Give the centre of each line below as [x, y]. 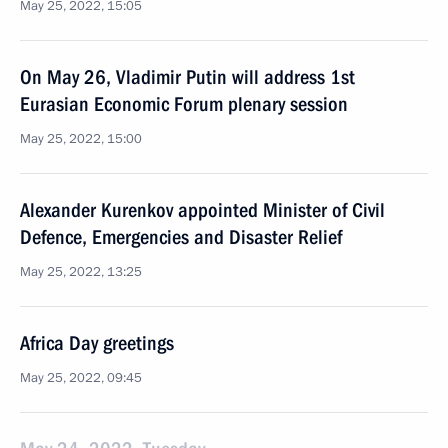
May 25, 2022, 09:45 [81, 378]
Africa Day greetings [97, 343]
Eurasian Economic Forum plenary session [184, 104]
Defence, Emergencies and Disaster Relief [181, 237]
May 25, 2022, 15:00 [81, 139]
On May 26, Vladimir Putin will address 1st [187, 77]
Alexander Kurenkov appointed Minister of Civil [202, 210]
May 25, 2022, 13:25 [81, 272]
